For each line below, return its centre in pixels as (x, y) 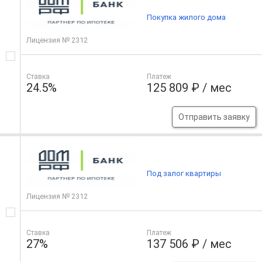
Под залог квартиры (184, 174)
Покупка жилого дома (187, 18)
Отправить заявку (214, 117)
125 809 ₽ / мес (189, 88)
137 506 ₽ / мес (189, 244)
